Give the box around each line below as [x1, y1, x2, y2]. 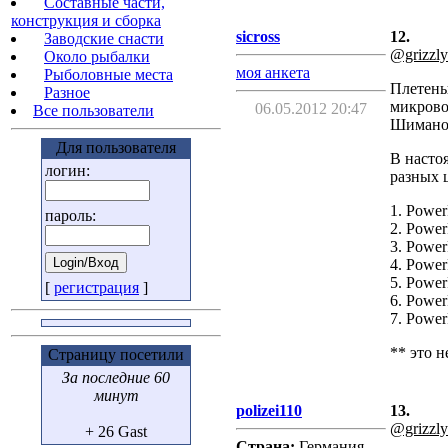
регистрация [54, 279, 139, 296]
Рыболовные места [44, 66, 173, 83]
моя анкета [236, 64, 310, 82]
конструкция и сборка [11, 12, 161, 29]
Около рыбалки [44, 48, 150, 65]
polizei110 [236, 402, 302, 420]
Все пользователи [33, 102, 154, 119]
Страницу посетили [48, 346, 184, 363]
